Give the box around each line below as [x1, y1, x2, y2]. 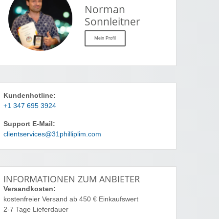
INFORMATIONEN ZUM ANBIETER [3, 173, 140, 185]
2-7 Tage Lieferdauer [3, 206, 68, 214]
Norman [85, 2, 125, 16]
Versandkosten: [3, 185, 56, 193]
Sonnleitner [85, 14, 140, 28]
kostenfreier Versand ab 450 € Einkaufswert [3, 196, 138, 203]
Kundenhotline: [3, 92, 56, 100]
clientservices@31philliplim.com [3, 131, 101, 138]
